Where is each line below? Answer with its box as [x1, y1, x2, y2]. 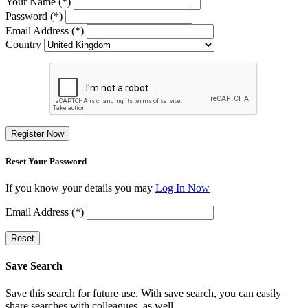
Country [5, 38, 41, 50]
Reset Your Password [5, 156, 87, 167]
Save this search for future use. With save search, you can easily [5, 287, 281, 299]
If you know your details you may [5, 182, 155, 195]
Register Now [11, 128, 64, 139]
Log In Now [155, 182, 210, 195]
